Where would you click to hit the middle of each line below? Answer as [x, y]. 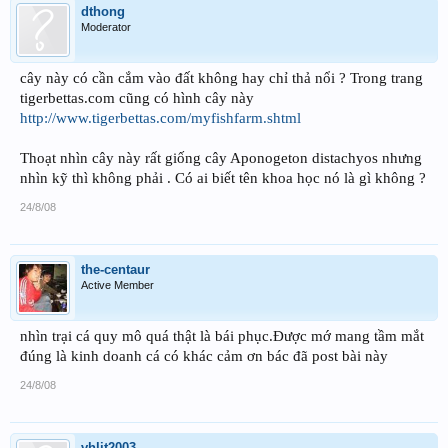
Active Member [117, 284]
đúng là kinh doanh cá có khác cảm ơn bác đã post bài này [204, 355]
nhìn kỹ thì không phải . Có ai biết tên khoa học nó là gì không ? [223, 177]
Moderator [106, 26]
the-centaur [115, 269]
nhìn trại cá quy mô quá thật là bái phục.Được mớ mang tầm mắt [222, 335]
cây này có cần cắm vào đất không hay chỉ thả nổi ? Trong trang [221, 77]
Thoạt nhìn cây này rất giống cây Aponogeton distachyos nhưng [221, 157]
